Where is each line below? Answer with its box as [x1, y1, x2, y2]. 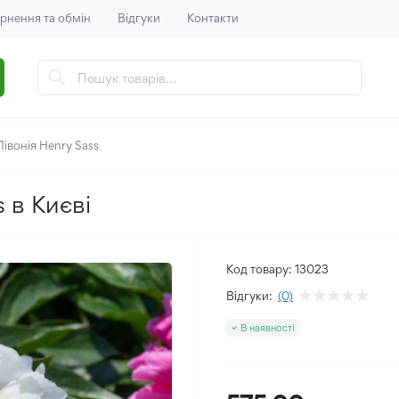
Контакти [187, 11, 239, 25]
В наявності [240, 322, 295, 334]
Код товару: [226, 262, 292, 276]
